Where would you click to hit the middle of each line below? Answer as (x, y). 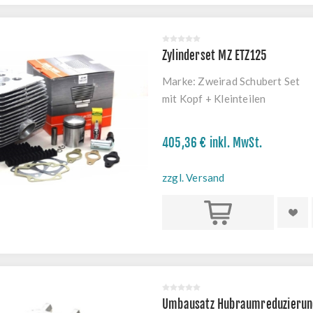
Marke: (179, 81)
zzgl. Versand (194, 177)
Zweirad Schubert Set (249, 81)
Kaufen (218, 212)
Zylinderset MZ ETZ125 (215, 56)
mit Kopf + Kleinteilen (214, 99)
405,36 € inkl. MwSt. (212, 143)
